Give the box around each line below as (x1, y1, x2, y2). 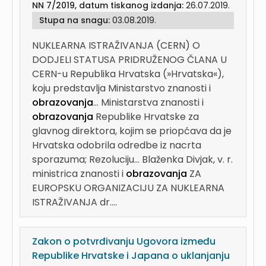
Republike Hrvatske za (93, 110, 199, 123)
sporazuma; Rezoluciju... (32, 153, 142, 166)
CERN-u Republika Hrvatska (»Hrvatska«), (32, 67, 224, 81)
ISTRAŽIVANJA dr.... (32, 195, 117, 209)
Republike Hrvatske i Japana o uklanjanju (32, 249, 230, 262)
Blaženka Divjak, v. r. (142, 153, 233, 166)
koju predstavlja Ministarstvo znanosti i (32, 81, 211, 95)
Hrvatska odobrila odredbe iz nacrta (32, 138, 201, 152)
